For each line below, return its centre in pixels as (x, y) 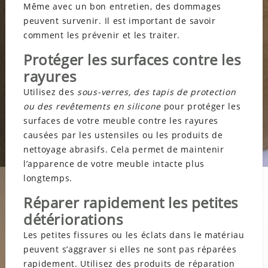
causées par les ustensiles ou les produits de (123, 135)
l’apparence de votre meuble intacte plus (114, 163)
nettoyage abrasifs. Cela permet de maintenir (124, 149)
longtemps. (49, 178)
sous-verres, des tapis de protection (157, 92)
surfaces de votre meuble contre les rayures (121, 120)
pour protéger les (201, 106)
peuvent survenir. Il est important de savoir (119, 20)
